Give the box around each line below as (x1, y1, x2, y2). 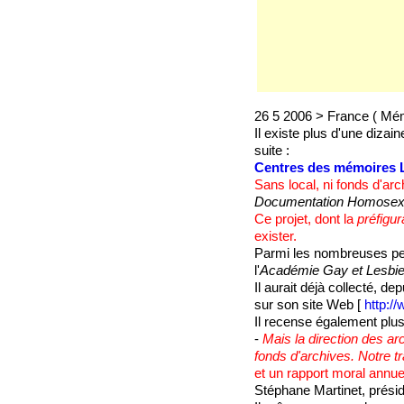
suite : (253, 143, 289, 159)
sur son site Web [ (253, 298, 364, 313)
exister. (253, 229, 297, 244)
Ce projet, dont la (253, 212, 357, 227)
